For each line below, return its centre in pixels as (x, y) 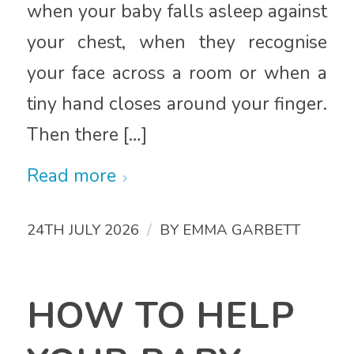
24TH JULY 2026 (83, 230)
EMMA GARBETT (241, 230)
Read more (71, 176)
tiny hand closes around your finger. (177, 104)
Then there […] (87, 135)
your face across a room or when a (177, 73)
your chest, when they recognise (177, 43)
